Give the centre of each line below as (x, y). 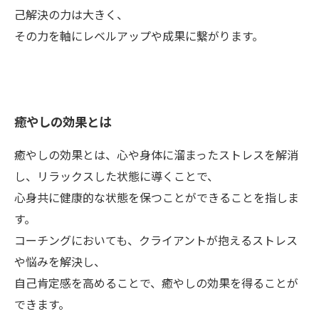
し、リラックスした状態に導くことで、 (116, 176)
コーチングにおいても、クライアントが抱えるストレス (156, 240)
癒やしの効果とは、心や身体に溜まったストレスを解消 (156, 155)
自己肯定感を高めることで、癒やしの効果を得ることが (156, 283)
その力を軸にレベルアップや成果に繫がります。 (139, 36)
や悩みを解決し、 (60, 261)
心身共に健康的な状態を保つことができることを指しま (157, 197)
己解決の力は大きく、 (71, 14)
